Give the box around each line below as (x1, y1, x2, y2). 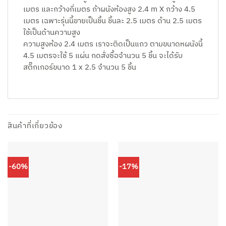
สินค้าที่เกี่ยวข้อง (8, 120, 63, 132)
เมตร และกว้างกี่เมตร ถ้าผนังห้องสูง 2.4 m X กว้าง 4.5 (23, 3, 195, 16)
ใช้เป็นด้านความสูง (23, 26, 80, 39)
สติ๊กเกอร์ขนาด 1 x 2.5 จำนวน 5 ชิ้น (23, 61, 136, 74)
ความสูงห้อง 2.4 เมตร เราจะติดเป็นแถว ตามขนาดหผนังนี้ (23, 38, 203, 50)
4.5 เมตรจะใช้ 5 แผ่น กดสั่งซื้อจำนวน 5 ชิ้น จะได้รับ (23, 49, 183, 62)
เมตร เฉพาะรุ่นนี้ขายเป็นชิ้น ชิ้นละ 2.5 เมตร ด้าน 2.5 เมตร (23, 15, 202, 27)
